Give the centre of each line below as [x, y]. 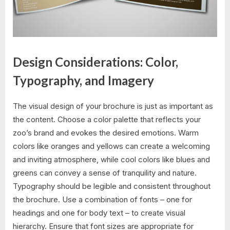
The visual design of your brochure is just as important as [113, 106]
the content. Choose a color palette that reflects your [107, 120]
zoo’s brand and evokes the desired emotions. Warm [106, 133]
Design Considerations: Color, [95, 62]
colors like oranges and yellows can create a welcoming [111, 146]
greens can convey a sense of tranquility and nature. [105, 173]
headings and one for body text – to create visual [99, 213]
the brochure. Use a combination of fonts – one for [102, 200]
